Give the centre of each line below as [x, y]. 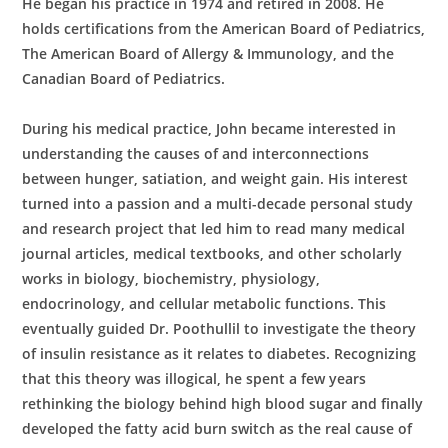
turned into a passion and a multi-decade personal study [218, 203]
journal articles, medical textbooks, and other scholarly [212, 253]
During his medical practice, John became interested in [209, 128]
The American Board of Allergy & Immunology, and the [208, 53]
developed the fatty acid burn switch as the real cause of [217, 428]
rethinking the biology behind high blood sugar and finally [223, 403]
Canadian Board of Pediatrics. [124, 78]
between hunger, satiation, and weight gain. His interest [215, 178]
